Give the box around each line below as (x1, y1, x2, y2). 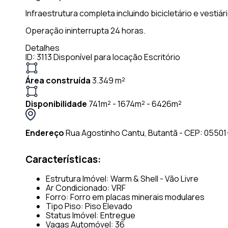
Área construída (25, 74, 91, 86)
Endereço (25, 127, 64, 138)
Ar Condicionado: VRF (46, 182, 126, 194)
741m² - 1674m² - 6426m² (89, 98, 182, 109)
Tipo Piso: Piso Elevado (46, 201, 132, 212)
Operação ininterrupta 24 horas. (25, 24, 146, 36)
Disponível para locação (53, 51, 142, 63)
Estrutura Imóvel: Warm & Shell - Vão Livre (46, 173, 198, 185)
